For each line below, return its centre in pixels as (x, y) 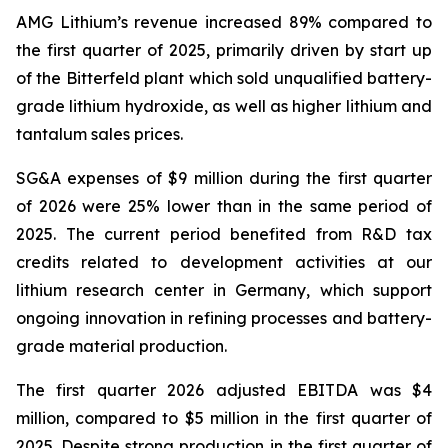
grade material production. (121, 346)
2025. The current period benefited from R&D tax (224, 234)
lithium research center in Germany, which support (224, 290)
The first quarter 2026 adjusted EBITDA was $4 (224, 390)
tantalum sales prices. (99, 134)
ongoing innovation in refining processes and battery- (224, 318)
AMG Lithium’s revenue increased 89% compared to (224, 22)
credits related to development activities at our (224, 262)
